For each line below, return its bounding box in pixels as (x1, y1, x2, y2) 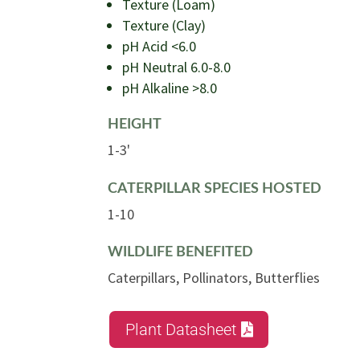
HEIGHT (108, 117, 162, 132)
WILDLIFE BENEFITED (108, 245, 254, 260)
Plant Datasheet (125, 319, 237, 339)
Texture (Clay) (122, 16, 207, 35)
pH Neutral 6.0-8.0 (122, 58, 231, 77)
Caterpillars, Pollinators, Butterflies (108, 268, 321, 288)
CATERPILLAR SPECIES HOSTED (108, 181, 322, 195)
